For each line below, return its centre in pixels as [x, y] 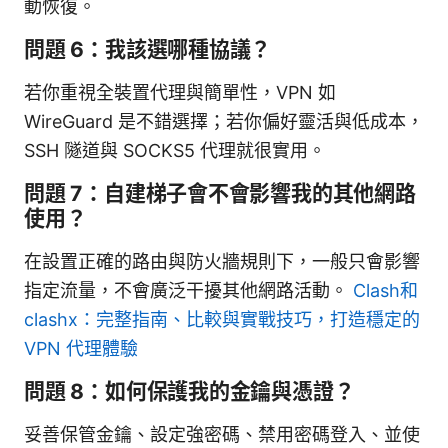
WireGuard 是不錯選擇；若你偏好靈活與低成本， [224, 121]
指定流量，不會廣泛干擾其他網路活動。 [188, 290]
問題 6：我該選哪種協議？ [148, 49]
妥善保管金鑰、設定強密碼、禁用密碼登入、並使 [222, 434]
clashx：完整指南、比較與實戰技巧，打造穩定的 [222, 319]
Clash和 [385, 290]
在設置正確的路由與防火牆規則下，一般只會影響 [222, 261]
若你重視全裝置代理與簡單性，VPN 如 [180, 92]
